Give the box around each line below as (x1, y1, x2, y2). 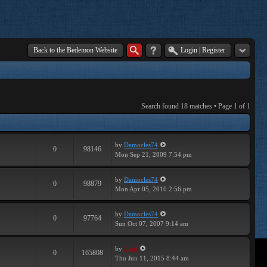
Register (200, 46, 225, 54)
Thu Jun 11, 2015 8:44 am (115, 254, 189, 262)
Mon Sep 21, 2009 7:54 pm (115, 151, 192, 158)
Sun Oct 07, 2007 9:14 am (115, 220, 188, 227)
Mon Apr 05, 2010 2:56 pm (115, 185, 192, 193)
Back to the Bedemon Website (33, 46, 117, 54)
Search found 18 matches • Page (141, 102, 234, 110)
